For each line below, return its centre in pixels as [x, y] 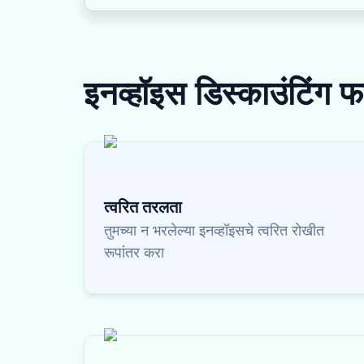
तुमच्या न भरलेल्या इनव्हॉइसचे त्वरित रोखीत [214, 230]
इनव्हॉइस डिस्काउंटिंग [212, 93]
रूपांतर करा [134, 252]
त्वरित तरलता [143, 207]
